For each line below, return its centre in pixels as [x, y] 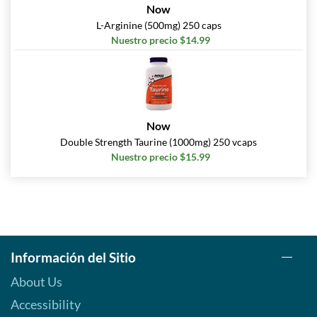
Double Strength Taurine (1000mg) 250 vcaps [158, 142]
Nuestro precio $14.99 [160, 40]
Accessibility [46, 305]
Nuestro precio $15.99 [160, 157]
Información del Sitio [73, 258]
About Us [36, 282]
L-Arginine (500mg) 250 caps [158, 25]
